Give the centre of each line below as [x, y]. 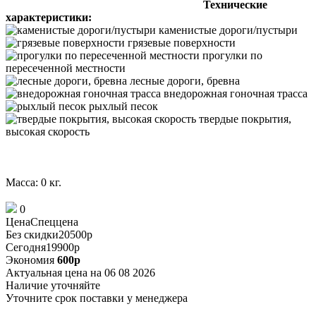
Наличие [27, 286]
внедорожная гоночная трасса [234, 94]
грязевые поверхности [180, 43]
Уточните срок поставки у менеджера [97, 298]
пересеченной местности [66, 68]
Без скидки [32, 235]
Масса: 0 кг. [34, 183]
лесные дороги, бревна [183, 81]
